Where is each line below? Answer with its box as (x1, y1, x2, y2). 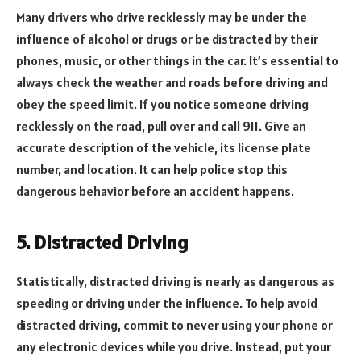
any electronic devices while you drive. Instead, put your (16, 338, 331, 355)
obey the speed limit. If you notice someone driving (16, 96, 309, 113)
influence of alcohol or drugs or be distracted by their (16, 31, 318, 48)
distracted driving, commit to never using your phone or (16, 317, 333, 334)
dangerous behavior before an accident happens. (16, 183, 294, 200)
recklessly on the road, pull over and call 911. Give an (16, 118, 306, 135)
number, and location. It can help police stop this (16, 161, 288, 178)
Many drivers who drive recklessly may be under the (16, 9, 307, 26)
